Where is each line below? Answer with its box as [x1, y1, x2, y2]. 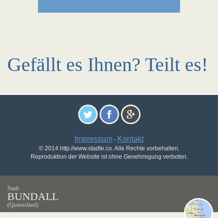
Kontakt [117, 135, 144, 143]
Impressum [74, 135, 112, 143]
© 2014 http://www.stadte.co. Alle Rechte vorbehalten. [38, 145, 180, 152]
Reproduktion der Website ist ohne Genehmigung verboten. [30, 153, 188, 160]
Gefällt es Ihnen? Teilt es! [7, 54, 208, 75]
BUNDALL [7, 190, 58, 202]
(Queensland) [7, 201, 38, 208]
